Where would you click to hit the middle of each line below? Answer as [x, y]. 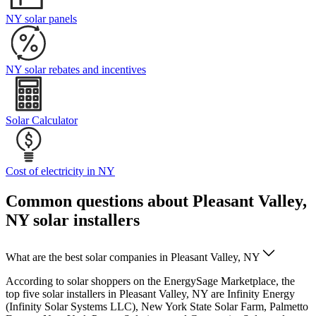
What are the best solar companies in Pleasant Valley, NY [133, 257]
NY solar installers [73, 220]
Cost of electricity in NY [60, 171]
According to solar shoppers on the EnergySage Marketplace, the [150, 281]
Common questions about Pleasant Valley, [156, 201]
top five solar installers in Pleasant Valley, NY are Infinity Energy [150, 294]
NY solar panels [41, 19]
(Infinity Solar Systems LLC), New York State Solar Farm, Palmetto [157, 307]
